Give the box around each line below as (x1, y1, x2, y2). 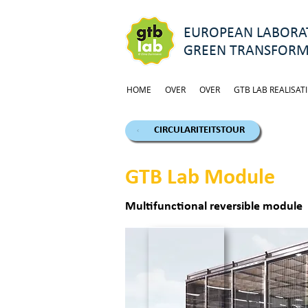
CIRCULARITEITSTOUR (154, 125, 245, 135)
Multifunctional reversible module (125, 200, 302, 213)
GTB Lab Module (125, 167, 275, 189)
